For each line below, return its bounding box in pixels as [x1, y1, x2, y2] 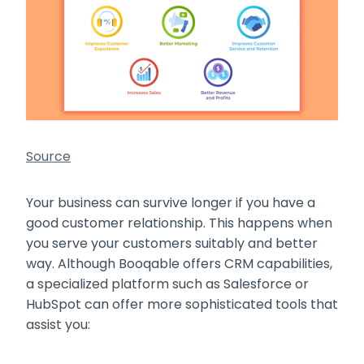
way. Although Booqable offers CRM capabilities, [26, 254, 332, 274]
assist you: [26, 315, 90, 335]
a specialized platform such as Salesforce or [26, 275, 309, 294]
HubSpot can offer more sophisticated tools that [26, 295, 338, 314]
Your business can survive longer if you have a [26, 193, 315, 213]
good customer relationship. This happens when [26, 214, 332, 233]
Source [26, 147, 71, 167]
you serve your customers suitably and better [26, 234, 318, 253]
